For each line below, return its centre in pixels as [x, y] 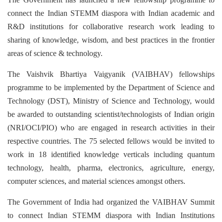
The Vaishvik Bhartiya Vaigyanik [66, 74]
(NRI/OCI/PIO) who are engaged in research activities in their [111, 128]
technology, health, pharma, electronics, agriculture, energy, [111, 168]
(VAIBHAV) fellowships [173, 74]
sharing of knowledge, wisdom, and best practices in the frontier [111, 40]
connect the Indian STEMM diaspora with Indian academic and [111, 13]
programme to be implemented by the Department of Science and [111, 87]
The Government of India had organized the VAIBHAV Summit [111, 202]
